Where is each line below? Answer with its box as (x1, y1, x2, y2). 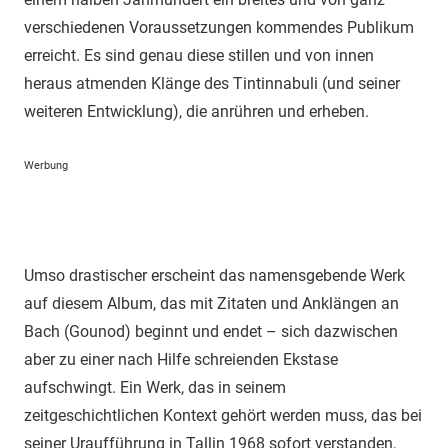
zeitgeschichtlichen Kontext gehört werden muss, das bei (24, 406, 422, 426)
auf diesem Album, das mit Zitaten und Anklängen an (24, 294, 399, 314)
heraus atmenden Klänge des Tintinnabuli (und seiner (24, 74, 400, 94)
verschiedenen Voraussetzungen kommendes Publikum (24, 18, 414, 38)
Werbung (24, 159, 68, 173)
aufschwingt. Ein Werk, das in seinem (24, 378, 286, 398)
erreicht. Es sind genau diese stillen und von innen (24, 46, 374, 66)
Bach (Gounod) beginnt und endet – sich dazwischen (24, 322, 398, 342)
